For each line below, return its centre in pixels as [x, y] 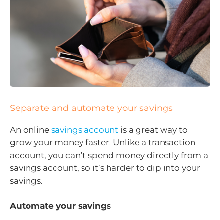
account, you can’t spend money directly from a [109, 155]
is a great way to [153, 129]
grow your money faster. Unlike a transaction [103, 142]
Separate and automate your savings [91, 108]
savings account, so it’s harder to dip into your [105, 168]
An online [30, 129]
